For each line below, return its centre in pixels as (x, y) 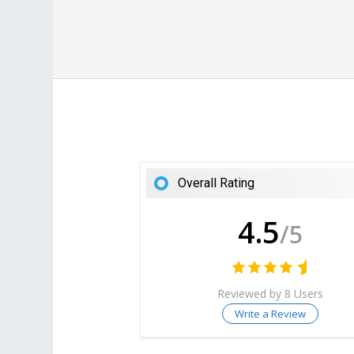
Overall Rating (217, 183)
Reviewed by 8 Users (271, 293)
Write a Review (271, 313)
